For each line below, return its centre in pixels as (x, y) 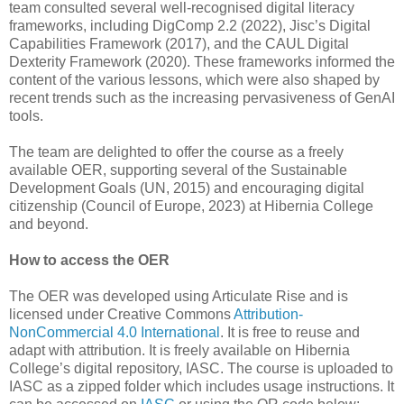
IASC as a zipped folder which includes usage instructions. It (202, 387)
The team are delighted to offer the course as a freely (176, 152)
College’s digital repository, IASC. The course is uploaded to (201, 369)
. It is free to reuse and (290, 333)
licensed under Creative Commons (121, 315)
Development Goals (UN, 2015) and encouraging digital (187, 188)
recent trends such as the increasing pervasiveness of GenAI (202, 98)
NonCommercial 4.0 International (115, 333)
